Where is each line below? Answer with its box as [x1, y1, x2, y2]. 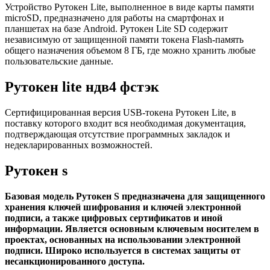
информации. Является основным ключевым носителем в [5, 223, 259, 234]
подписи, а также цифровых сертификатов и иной [5, 212, 222, 223]
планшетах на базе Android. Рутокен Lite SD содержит [5, 24, 228, 34]
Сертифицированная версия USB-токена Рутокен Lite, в [5, 107, 236, 118]
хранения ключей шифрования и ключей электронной [5, 201, 241, 212]
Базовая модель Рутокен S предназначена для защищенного [5, 190, 265, 201]
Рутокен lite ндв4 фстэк [5, 78, 159, 95]
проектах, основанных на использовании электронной [5, 234, 240, 245]
